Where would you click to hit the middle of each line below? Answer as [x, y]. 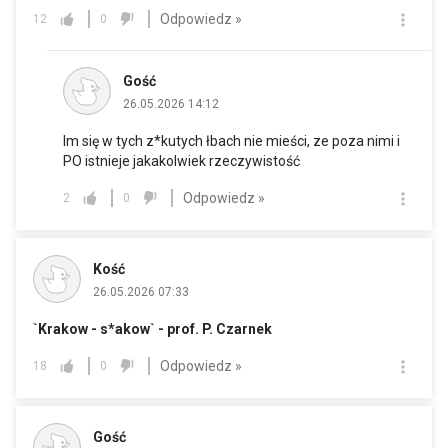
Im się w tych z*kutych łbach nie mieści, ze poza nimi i [231, 141]
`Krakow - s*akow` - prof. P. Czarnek [152, 329]
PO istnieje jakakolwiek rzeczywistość [181, 161]
